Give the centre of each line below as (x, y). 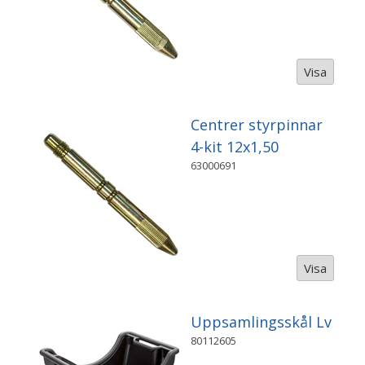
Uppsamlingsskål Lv (262, 321)
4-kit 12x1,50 (235, 147)
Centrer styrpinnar (257, 125)
